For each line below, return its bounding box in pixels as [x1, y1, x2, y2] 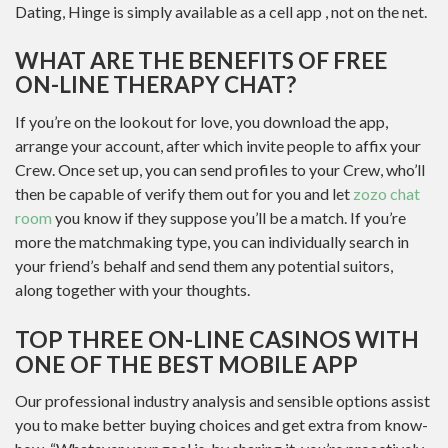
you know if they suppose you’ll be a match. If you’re [52, 207, 406, 227]
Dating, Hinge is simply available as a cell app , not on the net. [15, 2, 427, 21]
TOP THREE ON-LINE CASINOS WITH [15, 324, 419, 353]
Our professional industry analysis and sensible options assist [15, 391, 430, 410]
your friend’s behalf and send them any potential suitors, [15, 255, 393, 275]
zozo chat [353, 183, 420, 203]
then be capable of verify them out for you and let [15, 183, 353, 203]
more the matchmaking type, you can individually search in [15, 231, 409, 251]
